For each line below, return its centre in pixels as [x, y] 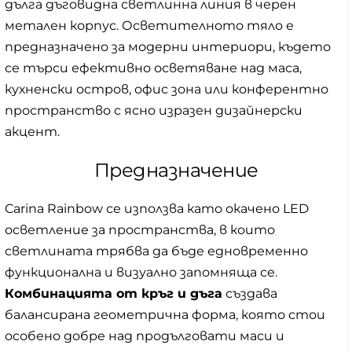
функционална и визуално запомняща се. [141, 273]
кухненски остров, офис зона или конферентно [167, 90]
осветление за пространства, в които [140, 230]
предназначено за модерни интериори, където [168, 47]
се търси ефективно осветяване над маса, [153, 68]
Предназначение [176, 170]
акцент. [32, 132]
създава [250, 294]
